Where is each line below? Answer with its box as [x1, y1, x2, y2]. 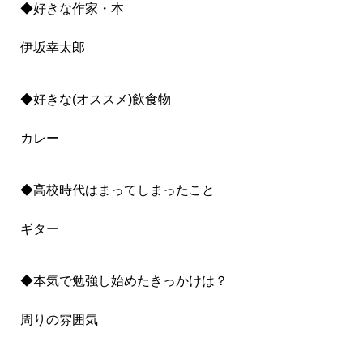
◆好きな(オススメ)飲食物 [20, 92, 171, 106]
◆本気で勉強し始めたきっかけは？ [20, 273, 228, 288]
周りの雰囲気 [20, 312, 98, 327]
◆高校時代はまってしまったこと [20, 182, 215, 197]
